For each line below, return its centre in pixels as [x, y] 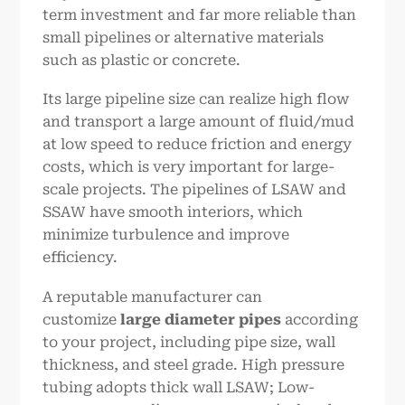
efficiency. [80, 258]
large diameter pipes [199, 320]
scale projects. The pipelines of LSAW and [195, 190]
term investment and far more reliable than [200, 14]
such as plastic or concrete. [142, 60]
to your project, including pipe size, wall [189, 343]
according [320, 320]
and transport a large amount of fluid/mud [199, 122]
